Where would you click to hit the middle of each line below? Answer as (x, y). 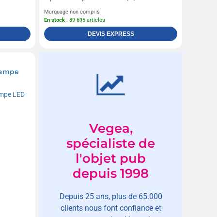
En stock (55, 20)
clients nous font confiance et (111, 208)
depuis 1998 (111, 173)
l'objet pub (111, 158)
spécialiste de (111, 143)
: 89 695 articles (85, 20)
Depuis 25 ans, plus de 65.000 (111, 196)
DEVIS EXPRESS (111, 34)
